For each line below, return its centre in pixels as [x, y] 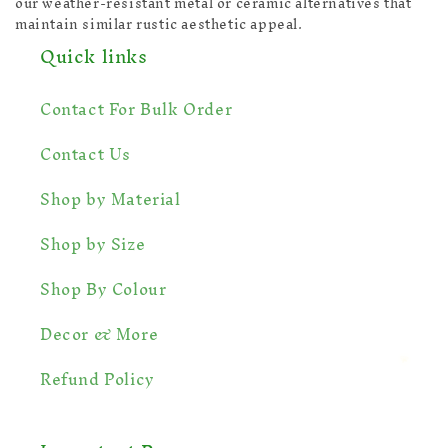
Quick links [94, 57]
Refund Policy [97, 379]
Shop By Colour [103, 289]
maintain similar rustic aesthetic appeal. [159, 25]
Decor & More [99, 334]
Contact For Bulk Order [136, 109]
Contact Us [85, 154]
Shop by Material [110, 199]
